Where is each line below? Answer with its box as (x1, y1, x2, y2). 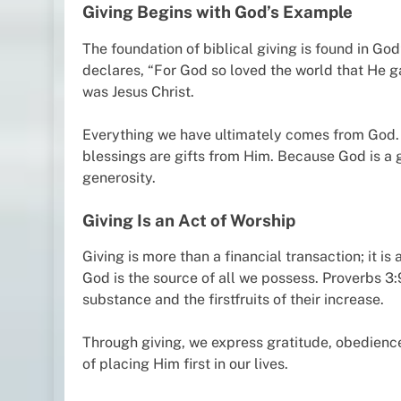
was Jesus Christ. (82, 82, 194, 100)
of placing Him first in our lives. (82, 355, 288, 373)
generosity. (82, 168, 156, 186)
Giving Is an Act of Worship (82, 209, 295, 230)
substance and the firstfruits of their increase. (82, 291, 384, 309)
